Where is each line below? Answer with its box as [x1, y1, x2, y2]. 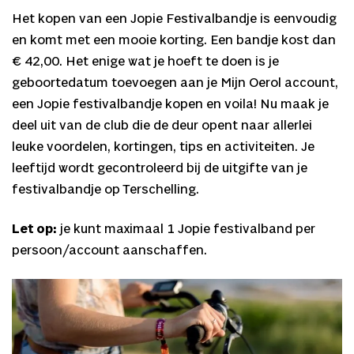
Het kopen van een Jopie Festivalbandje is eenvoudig [12, 12, 337, 28]
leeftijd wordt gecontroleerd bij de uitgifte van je [12, 161, 307, 177]
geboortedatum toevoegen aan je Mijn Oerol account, [12, 76, 338, 92]
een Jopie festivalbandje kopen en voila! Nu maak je [12, 97, 329, 113]
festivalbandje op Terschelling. [12, 183, 199, 198]
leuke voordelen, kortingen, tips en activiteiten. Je [12, 140, 314, 156]
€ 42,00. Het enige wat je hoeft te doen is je [12, 55, 279, 70]
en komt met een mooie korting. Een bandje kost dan [12, 33, 336, 49]
